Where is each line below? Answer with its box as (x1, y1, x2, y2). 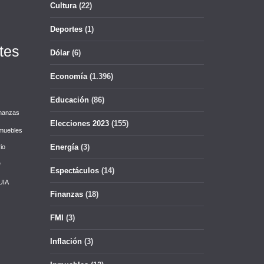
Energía (50, 143, 78, 151)
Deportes (50, 25, 82, 34)
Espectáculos (50, 166, 99, 175)
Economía (50, 72, 87, 81)
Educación (50, 95, 89, 104)
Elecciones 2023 (50, 119, 109, 128)
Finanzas (50, 190, 83, 199)
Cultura (50, 1, 77, 10)
